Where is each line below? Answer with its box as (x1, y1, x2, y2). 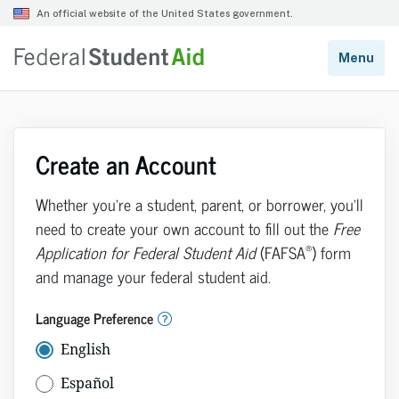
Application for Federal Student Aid (36, 239, 256, 265)
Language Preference (36, 306, 153, 330)
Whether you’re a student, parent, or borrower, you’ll (36, 191, 363, 217)
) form (312, 239, 351, 265)
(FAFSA (256, 239, 305, 265)
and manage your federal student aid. (36, 263, 271, 289)
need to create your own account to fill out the (36, 215, 333, 241)
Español (61, 373, 114, 393)
